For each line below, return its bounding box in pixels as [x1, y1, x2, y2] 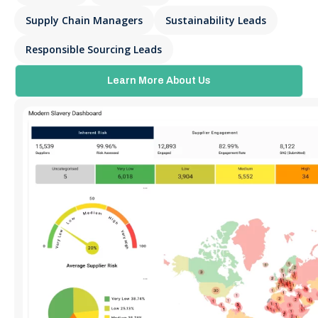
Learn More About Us [107, 75, 211, 86]
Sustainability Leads [165, 13, 266, 27]
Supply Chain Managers [26, 13, 143, 27]
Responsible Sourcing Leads [26, 43, 162, 56]
